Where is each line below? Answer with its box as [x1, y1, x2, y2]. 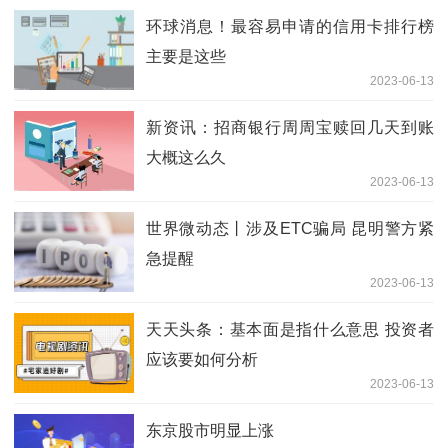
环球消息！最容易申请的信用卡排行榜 [146, 17, 434, 35]
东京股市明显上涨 [146, 421, 274, 439]
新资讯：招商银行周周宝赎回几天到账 [146, 118, 434, 136]
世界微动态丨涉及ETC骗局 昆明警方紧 [146, 219, 434, 237]
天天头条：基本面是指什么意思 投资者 [146, 320, 434, 338]
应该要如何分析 [146, 350, 258, 368]
